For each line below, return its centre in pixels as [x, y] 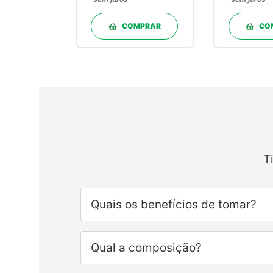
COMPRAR [141, 26]
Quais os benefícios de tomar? [174, 204]
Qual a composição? [146, 247]
